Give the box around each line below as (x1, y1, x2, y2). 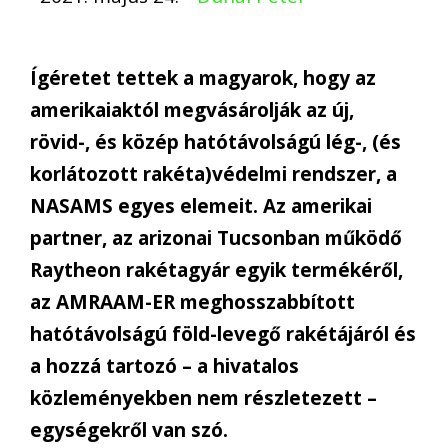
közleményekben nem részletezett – (30, 385, 377, 412)
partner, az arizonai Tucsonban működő (30, 225, 402, 252)
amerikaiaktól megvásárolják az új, (30, 97, 354, 124)
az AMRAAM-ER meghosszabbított (30, 289, 355, 316)
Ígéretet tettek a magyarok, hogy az (30, 65, 376, 92)
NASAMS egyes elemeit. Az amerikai (30, 193, 372, 220)
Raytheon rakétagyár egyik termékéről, (30, 257, 403, 284)
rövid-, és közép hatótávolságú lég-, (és (30, 129, 401, 156)
